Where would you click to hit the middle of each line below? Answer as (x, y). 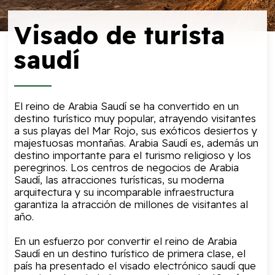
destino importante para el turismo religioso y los (133, 155)
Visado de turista (120, 35)
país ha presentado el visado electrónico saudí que (135, 265)
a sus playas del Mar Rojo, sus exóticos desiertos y (136, 130)
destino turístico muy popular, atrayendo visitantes (135, 118)
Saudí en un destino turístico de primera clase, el (130, 253)
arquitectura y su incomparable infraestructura (124, 192)
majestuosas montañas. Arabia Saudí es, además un (137, 142)
